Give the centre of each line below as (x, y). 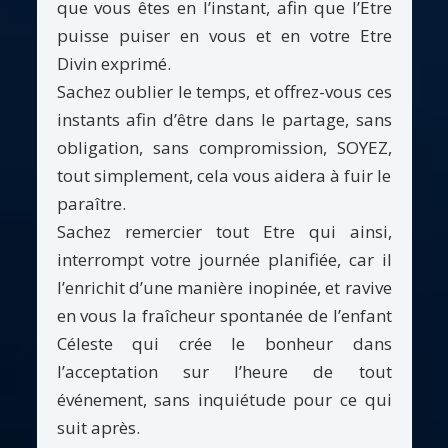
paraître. (91, 204)
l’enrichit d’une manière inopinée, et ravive (224, 288)
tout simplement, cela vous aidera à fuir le (224, 176)
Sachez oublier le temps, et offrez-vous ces (224, 92)
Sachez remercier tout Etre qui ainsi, (224, 232)
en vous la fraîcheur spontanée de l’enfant (224, 316)
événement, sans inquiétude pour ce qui (224, 400)
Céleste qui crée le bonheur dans (224, 344)
